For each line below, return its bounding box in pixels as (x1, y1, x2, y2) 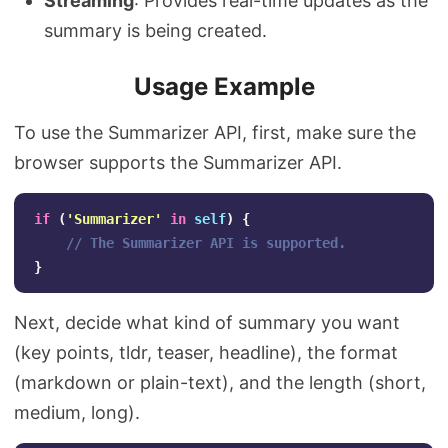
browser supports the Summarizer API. (14, 152, 342, 173)
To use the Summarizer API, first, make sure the (14, 122, 416, 143)
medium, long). (14, 402, 140, 423)
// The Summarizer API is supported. (66, 235, 346, 251)
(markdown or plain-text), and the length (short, (14, 372, 426, 393)
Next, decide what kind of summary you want (14, 312, 400, 333)
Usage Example (133, 72, 315, 101)
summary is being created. (44, 20, 267, 41)
